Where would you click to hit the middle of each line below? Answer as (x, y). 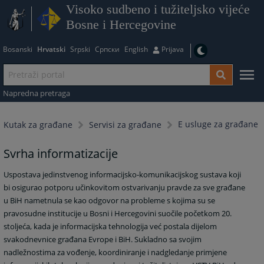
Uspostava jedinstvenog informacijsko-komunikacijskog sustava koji (123, 175)
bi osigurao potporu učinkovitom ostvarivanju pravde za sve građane (125, 188)
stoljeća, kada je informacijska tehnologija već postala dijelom (110, 227)
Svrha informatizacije (61, 153)
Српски (107, 49)
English (136, 49)
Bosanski (17, 49)
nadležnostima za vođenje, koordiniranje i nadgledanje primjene (115, 253)
